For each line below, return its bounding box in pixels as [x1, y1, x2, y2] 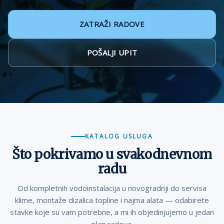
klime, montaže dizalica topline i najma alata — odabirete [15, 195, 209, 205]
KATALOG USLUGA [85, 132, 153, 140]
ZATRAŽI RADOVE [79, 19, 145, 29]
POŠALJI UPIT [86, 47, 137, 57]
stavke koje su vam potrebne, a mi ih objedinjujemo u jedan [10, 207, 214, 217]
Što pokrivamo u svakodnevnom [12, 146, 212, 162]
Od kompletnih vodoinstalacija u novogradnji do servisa [17, 183, 206, 193]
